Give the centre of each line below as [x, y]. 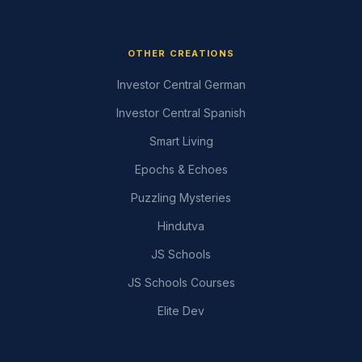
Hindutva [181, 226]
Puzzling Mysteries [181, 198]
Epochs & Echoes [181, 170]
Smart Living [181, 141]
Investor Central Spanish [181, 113]
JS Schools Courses [181, 283]
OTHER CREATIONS [181, 54]
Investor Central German [181, 85]
